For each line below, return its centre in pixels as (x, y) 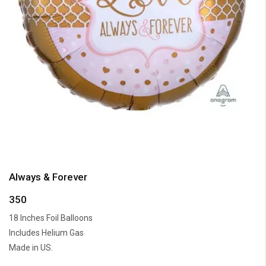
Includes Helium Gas (46, 232)
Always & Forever (48, 177)
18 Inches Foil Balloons (51, 218)
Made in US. (31, 247)
